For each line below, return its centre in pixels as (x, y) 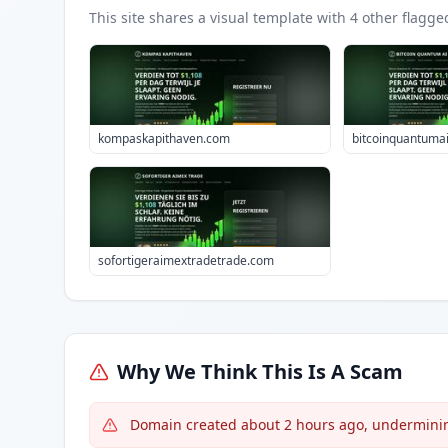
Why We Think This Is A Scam (260, 371)
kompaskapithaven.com (164, 138)
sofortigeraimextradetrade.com (186, 260)
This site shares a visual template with (219, 17)
